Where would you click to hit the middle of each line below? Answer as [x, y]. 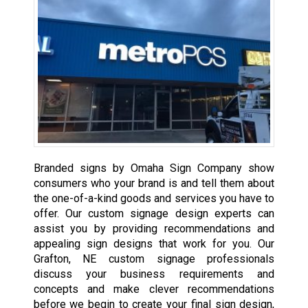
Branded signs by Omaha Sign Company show [154, 168]
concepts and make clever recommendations [154, 289]
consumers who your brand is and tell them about [154, 184]
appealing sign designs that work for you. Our [154, 244]
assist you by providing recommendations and [154, 229]
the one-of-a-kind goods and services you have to [154, 199]
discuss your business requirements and [154, 274]
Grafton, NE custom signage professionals [154, 259]
